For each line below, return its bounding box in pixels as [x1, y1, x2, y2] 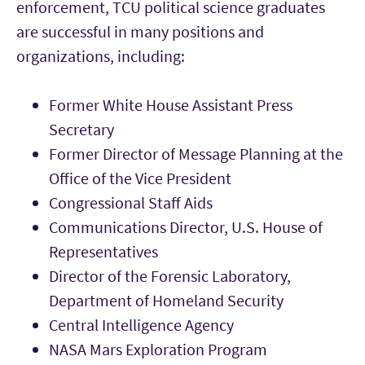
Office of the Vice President [49, 167, 231, 188]
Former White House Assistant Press [49, 94, 292, 115]
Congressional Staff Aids [49, 191, 213, 213]
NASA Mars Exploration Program [49, 338, 267, 359]
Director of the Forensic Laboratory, [49, 265, 291, 286]
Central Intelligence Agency [49, 314, 234, 335]
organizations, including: [16, 45, 185, 66]
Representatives [49, 240, 158, 262]
